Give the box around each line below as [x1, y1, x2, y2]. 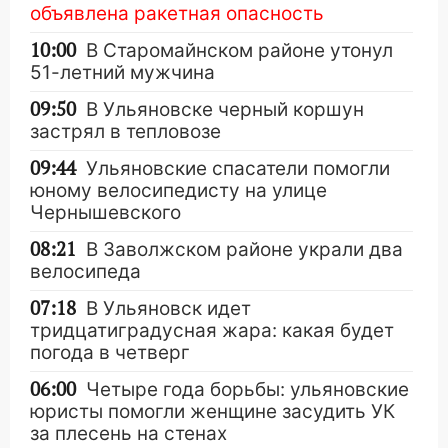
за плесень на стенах [30, 422, 227, 445]
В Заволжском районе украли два [86, 238, 403, 261]
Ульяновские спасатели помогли [86, 157, 390, 180]
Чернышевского [30, 201, 181, 224]
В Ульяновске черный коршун [86, 98, 364, 121]
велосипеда [30, 260, 141, 283]
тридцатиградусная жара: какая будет [30, 319, 394, 342]
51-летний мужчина [30, 61, 215, 84]
